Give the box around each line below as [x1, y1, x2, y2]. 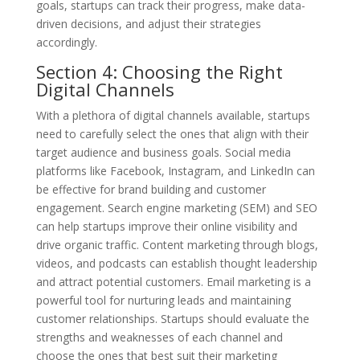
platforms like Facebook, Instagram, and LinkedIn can [35, 162, 315, 178]
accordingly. [35, 34, 97, 50]
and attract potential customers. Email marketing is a [35, 273, 311, 289]
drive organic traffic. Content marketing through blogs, [35, 236, 318, 252]
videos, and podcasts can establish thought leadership [35, 255, 317, 271]
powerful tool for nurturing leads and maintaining [35, 292, 291, 308]
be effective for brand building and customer [35, 181, 266, 197]
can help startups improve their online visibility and [35, 218, 297, 234]
